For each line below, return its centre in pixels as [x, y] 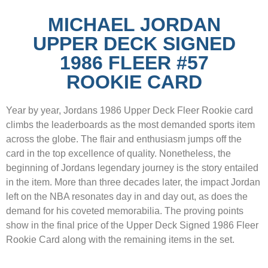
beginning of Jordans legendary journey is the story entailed [132, 167]
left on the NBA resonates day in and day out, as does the [127, 196]
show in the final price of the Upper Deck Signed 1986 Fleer [132, 225]
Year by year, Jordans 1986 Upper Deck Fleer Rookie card [130, 110]
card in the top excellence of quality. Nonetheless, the [118, 153]
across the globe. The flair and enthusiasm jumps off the [124, 139]
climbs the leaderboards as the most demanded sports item [130, 124]
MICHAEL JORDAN [134, 24]
